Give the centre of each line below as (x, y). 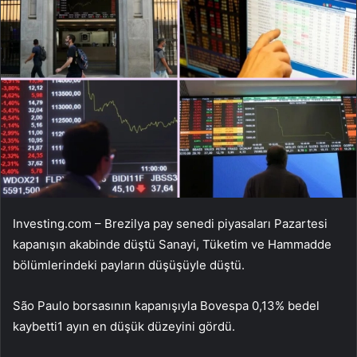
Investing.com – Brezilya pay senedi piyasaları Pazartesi (170, 223)
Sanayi (177, 244)
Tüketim (225, 244)
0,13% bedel (284, 305)
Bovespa (224, 305)
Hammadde (300, 244)
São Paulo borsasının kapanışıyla (106, 305)
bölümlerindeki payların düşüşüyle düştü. (129, 265)
